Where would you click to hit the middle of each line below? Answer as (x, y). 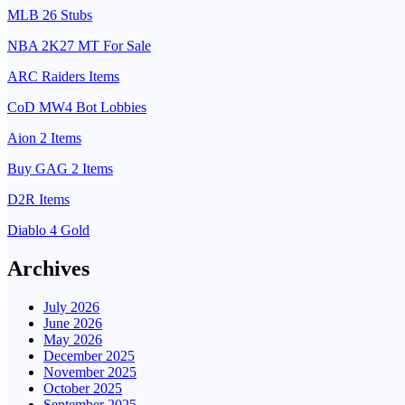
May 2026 (73, 340)
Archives (48, 269)
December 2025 (89, 356)
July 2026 (71, 307)
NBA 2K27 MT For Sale (79, 46)
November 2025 (90, 372)
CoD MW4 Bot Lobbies (77, 108)
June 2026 (73, 324)
